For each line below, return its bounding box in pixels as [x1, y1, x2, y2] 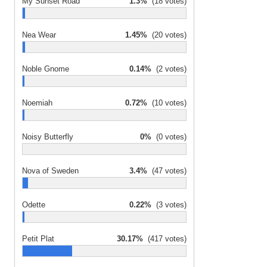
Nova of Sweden [22, 166, 79, 175]
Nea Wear [22, 30, 56, 39]
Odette [22, 200, 45, 209]
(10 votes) [147, 98, 187, 107]
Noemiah [22, 98, 52, 107]
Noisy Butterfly [22, 132, 73, 141]
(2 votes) [151, 64, 187, 73]
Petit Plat [22, 234, 54, 243]
